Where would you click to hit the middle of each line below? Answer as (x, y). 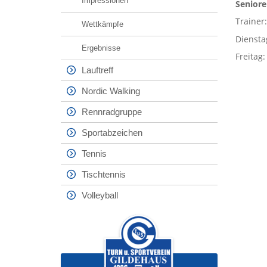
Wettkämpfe (103, 24)
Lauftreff (97, 70)
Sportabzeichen (112, 133)
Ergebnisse (101, 48)
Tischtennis (104, 174)
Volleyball (100, 195)
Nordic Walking (111, 91)
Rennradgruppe (112, 112)
